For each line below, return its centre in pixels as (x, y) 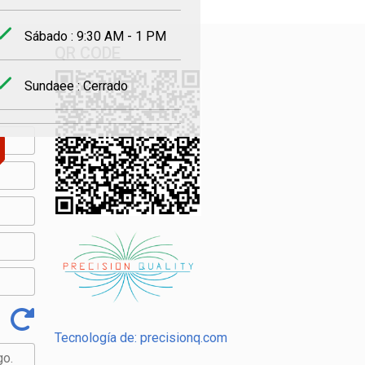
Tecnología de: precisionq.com (141, 337)
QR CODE (88, 53)
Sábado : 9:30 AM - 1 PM (96, 36)
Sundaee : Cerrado (77, 86)
